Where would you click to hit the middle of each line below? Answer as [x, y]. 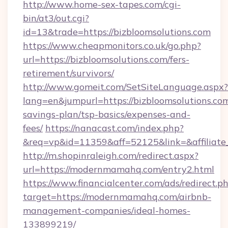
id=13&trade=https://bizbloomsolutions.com [117, 32]
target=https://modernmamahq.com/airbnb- [117, 197]
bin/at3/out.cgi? [56, 18]
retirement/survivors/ [68, 73]
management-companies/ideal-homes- [107, 210]
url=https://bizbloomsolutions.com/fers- [106, 59]
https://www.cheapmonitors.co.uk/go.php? [112, 46]
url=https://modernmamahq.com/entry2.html [119, 169]
